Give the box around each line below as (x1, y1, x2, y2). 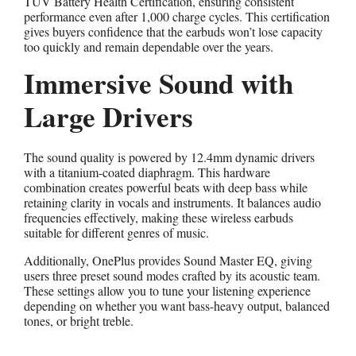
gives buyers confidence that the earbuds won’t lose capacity (24, 23, 323, 41)
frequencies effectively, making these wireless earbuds (24, 209, 293, 226)
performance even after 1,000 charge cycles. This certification (24, 8, 330, 25)
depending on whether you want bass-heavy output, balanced (24, 297, 330, 315)
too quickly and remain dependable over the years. (24, 38, 273, 56)
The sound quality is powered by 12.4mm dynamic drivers (24, 149, 315, 166)
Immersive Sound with (24, 63, 293, 104)
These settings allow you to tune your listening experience (24, 282, 311, 300)
